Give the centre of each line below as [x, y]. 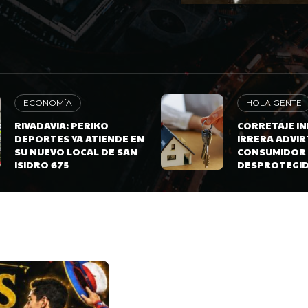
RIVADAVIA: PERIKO [61, 125]
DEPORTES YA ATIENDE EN [79, 138]
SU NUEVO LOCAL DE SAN [76, 151]
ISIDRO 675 [41, 164]
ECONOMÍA [47, 103]
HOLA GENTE [274, 103]
